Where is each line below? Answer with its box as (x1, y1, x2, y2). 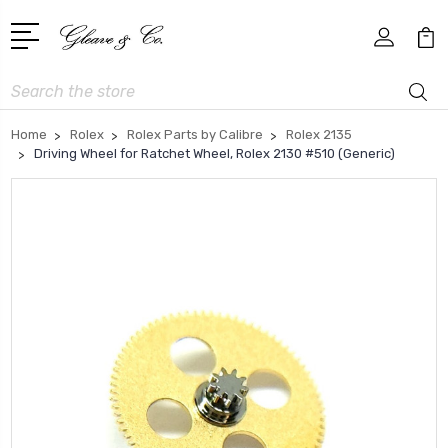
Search (11, 76, 57, 94)
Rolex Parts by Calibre (127, 126, 263, 142)
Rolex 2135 (286, 126, 352, 142)
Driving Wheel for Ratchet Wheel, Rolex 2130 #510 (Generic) (34, 145, 395, 161)
